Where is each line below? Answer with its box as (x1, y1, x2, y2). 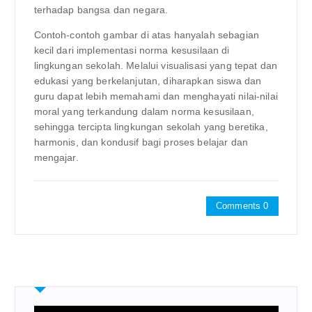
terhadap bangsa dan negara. (33, 3, 169, 15)
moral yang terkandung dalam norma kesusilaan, (33, 105, 254, 117)
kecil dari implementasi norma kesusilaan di (33, 44, 230, 56)
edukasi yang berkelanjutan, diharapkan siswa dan (33, 75, 262, 86)
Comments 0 (216, 200, 269, 211)
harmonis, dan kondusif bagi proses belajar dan (33, 136, 248, 148)
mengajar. (33, 151, 79, 163)
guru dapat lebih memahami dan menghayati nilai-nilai (33, 90, 278, 102)
